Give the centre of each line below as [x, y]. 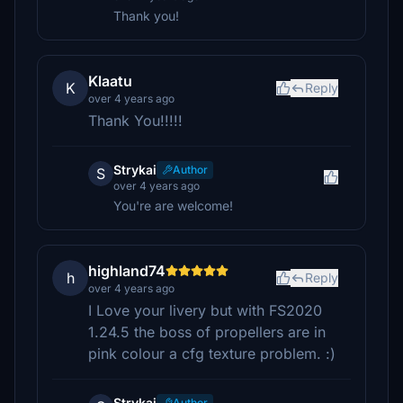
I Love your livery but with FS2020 [205, 310]
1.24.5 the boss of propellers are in [207, 332]
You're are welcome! [173, 206]
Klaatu [110, 81]
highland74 [127, 271]
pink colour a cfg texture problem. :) [212, 354]
